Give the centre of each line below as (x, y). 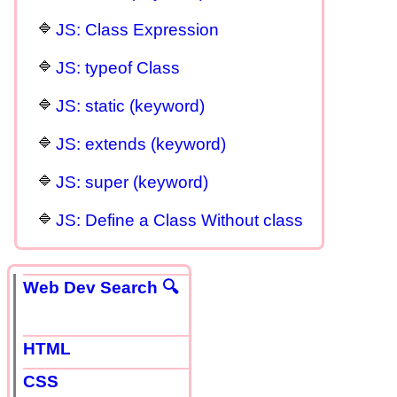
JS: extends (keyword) (141, 144)
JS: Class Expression (137, 29)
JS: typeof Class (118, 67)
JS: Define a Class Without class (179, 220)
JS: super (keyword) (132, 182)
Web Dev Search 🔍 (101, 287)
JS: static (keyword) (130, 105)
